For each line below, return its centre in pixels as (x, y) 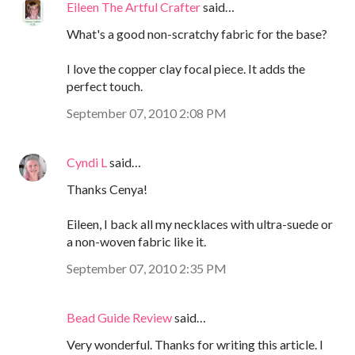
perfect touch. (105, 86)
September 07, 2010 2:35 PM (147, 268)
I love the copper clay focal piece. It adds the (186, 68)
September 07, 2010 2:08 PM (147, 113)
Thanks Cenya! (107, 189)
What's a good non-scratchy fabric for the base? (197, 33)
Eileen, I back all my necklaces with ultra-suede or (200, 223)
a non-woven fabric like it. (136, 241)
